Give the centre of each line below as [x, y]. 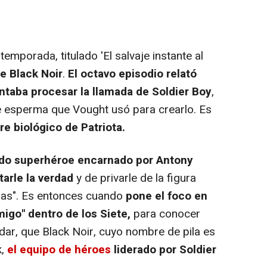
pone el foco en [167, 196]
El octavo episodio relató [132, 74]
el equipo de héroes [60, 249]
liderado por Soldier [165, 249]
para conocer [165, 214]
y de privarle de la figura [135, 178]
